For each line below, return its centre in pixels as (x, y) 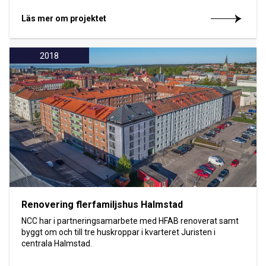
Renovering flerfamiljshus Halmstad (102, 204)
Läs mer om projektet (64, 19)
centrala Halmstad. (57, 243)
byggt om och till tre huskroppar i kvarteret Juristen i (118, 232)
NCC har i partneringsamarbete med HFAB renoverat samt (130, 221)
